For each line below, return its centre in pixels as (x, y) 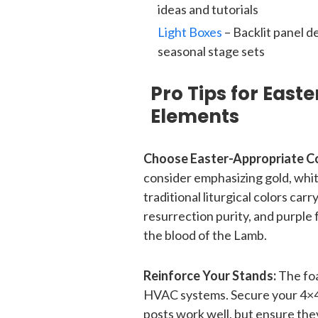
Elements (195, 116)
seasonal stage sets (211, 51)
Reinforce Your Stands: (210, 275)
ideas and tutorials (208, 9)
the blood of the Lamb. (205, 235)
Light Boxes (190, 32)
